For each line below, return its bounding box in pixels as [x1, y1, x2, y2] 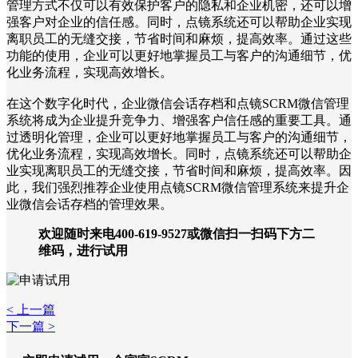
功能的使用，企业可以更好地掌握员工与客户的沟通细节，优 [6, 49, 352, 63]
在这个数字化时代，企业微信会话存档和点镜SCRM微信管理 [6, 97, 349, 111]
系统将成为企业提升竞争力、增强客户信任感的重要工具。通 [6, 113, 352, 128]
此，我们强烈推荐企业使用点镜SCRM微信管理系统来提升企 [6, 181, 349, 195]
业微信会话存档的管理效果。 [6, 197, 173, 212]
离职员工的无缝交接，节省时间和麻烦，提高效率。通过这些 [6, 32, 352, 46]
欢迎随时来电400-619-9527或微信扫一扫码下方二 [38, 227, 315, 241]
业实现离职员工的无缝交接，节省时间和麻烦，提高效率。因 [6, 164, 352, 178]
